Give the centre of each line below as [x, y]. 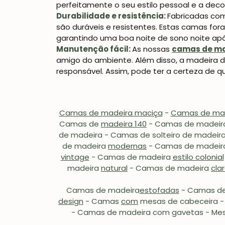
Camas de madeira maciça [111, 113]
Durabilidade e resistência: [112, 16]
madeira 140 [124, 124]
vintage [75, 157]
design [71, 201]
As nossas [152, 49]
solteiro [167, 135]
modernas [127, 146]
